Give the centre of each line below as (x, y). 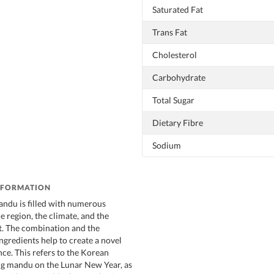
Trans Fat (170, 32)
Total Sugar (173, 100)
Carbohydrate (179, 77)
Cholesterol (175, 54)
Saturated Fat (178, 9)
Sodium (167, 145)
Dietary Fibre (178, 122)
